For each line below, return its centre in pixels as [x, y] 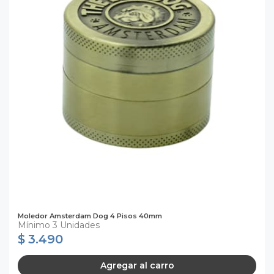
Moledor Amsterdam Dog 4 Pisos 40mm [90, 216]
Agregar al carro [137, 265]
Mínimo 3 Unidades [59, 225]
